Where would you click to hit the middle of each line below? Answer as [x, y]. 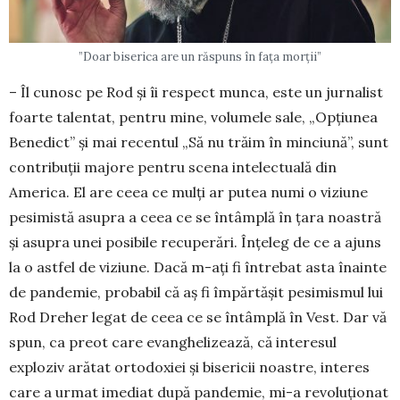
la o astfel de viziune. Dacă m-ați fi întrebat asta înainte [198, 267]
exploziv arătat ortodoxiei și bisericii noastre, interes [189, 367]
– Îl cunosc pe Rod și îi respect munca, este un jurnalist [196, 92]
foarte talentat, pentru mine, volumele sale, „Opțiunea [193, 117]
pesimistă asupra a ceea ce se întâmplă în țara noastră [195, 217]
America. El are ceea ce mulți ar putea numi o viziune [188, 192]
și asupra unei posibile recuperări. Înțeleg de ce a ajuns [195, 242]
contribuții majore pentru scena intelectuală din [173, 167]
